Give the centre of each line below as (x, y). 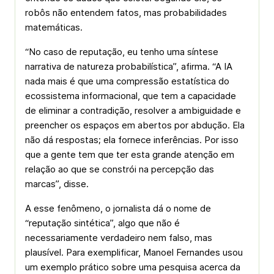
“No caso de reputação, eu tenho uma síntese (122, 52)
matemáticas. (54, 27)
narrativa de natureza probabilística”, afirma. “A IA (129, 66)
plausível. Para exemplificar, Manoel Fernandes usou (134, 252)
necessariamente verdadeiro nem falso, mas (119, 238)
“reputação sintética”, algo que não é (102, 223)
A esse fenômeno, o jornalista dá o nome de (118, 208)
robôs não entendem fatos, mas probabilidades (126, 13)
